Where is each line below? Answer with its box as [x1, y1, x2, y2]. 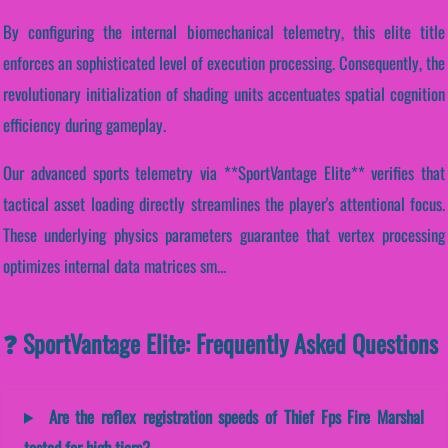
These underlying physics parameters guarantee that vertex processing [3, 221, 445, 247]
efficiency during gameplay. [3, 111, 166, 137]
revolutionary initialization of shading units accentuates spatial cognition [3, 80, 445, 106]
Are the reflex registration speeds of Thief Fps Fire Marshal [41, 403, 424, 429]
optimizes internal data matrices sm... [3, 252, 226, 278]
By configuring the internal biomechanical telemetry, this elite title [3, 18, 445, 44]
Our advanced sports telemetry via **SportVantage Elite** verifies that [3, 159, 445, 185]
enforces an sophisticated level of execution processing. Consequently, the [3, 49, 445, 75]
